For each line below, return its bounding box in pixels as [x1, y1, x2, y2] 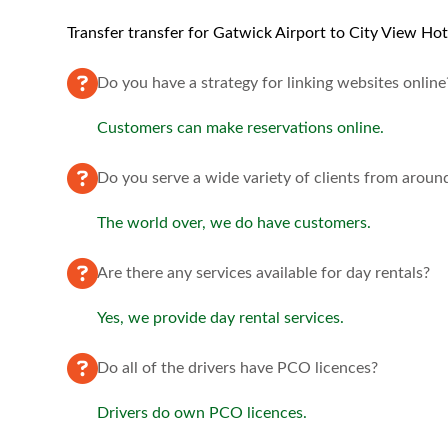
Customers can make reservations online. [97, 120, 385, 136]
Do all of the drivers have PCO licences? [97, 360, 379, 376]
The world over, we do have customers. [97, 215, 372, 231]
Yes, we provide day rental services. [97, 310, 345, 326]
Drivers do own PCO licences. [97, 405, 308, 421]
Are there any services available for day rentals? [97, 265, 431, 281]
